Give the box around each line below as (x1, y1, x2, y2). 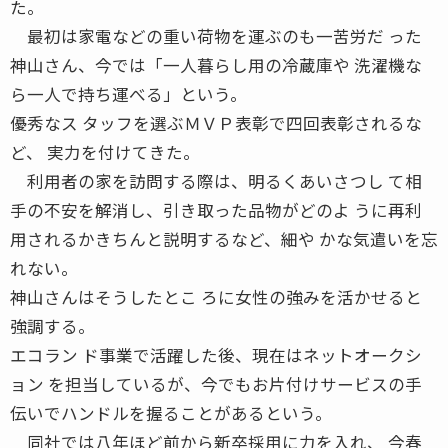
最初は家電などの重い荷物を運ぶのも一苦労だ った (10, 23, 422, 48)
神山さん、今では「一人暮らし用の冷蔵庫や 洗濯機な (10, 52, 422, 77)
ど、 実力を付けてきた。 (10, 139, 200, 164)
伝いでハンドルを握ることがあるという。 (10, 400, 332, 425)
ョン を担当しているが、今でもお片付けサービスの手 (10, 371, 422, 396)
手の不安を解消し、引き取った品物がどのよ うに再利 (10, 197, 422, 222)
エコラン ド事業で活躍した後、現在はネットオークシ (10, 342, 422, 367)
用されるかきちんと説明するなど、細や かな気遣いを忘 (10, 226, 438, 251)
